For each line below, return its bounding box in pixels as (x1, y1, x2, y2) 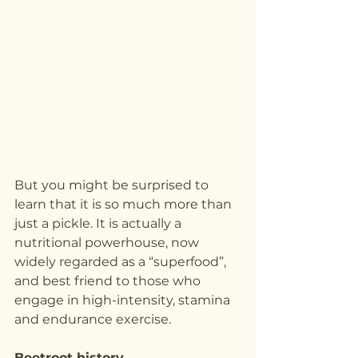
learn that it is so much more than (14, 196, 235, 212)
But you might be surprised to (14, 177, 212, 193)
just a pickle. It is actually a (14, 215, 185, 231)
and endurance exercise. (14, 311, 171, 327)
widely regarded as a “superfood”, (14, 253, 229, 269)
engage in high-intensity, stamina (14, 292, 233, 308)
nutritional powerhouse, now (14, 234, 202, 250)
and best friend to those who (14, 272, 204, 288)
